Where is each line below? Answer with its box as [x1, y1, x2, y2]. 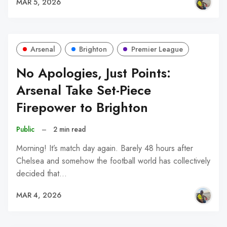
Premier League [131, 44, 183, 54]
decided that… [16, 167, 67, 179]
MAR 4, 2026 [16, 190, 61, 201]
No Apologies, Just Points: [16, 63, 171, 83]
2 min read [53, 124, 86, 135]
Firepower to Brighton [16, 98, 148, 117]
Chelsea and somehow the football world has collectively [16, 155, 210, 167]
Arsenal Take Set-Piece [16, 81, 151, 100]
